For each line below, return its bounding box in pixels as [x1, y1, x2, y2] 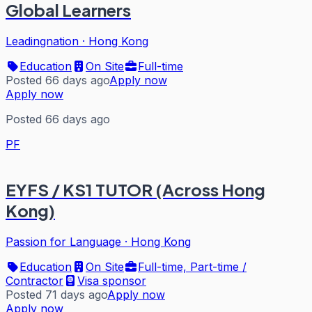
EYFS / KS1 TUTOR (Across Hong [6, 179, 265, 201]
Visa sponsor [77, 274, 146, 288]
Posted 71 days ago [6, 288, 107, 302]
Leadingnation [6, 34, 79, 49]
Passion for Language [6, 235, 121, 249]
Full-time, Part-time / [138, 260, 247, 274]
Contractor [6, 274, 63, 288]
